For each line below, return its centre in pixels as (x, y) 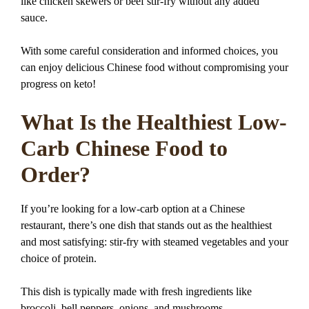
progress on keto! (58, 83)
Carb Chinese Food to (124, 148)
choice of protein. (59, 258)
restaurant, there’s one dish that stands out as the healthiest (146, 225)
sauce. (34, 17)
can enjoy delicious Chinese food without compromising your (154, 67)
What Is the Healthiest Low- (154, 122)
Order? (56, 174)
